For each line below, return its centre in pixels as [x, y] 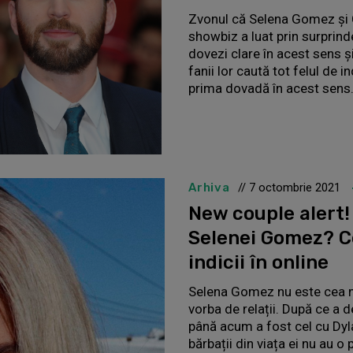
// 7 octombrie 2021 [289, 187]
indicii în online [258, 262]
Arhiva [209, 187]
